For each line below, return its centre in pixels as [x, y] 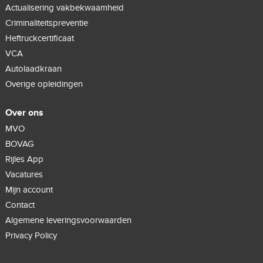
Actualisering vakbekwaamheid [64, 8]
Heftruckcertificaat [39, 38]
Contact [20, 205]
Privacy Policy [31, 236]
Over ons [24, 113]
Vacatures [24, 175]
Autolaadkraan [33, 69]
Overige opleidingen [44, 84]
